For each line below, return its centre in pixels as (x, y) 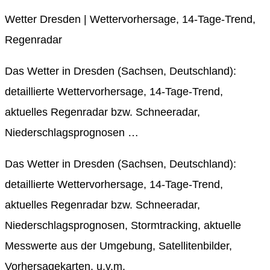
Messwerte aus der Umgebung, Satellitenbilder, (118, 246)
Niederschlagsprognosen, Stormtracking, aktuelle (123, 225)
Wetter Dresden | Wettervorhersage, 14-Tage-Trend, (130, 19)
